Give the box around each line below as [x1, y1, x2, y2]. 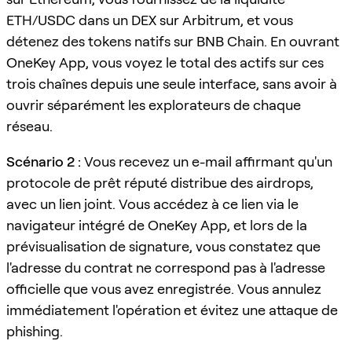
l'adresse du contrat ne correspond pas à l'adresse [6, 258, 325, 276]
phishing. [6, 322, 63, 339]
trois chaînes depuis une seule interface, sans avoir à [6, 75, 337, 92]
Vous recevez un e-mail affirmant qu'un [81, 152, 332, 170]
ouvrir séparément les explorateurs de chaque [6, 96, 301, 113]
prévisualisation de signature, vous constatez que [6, 237, 321, 255]
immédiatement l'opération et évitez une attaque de [6, 301, 338, 318]
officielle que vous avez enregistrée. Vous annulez [6, 280, 321, 297]
